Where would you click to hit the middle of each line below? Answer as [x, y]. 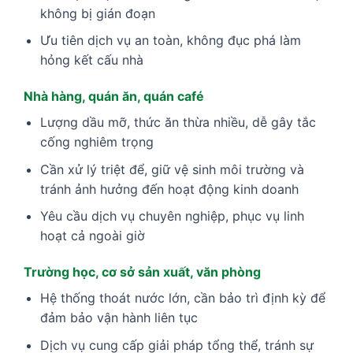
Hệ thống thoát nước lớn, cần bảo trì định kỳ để [182, 298]
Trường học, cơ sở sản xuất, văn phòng [142, 272]
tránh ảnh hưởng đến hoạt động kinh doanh [169, 189]
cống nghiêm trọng [97, 142]
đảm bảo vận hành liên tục [119, 318]
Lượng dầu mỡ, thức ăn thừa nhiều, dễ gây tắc [178, 123]
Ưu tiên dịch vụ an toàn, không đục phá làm [170, 41]
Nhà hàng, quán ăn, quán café [114, 97]
